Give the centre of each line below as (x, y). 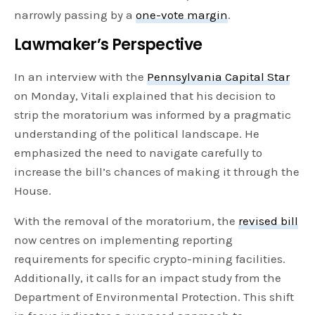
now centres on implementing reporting (124, 240)
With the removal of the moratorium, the (127, 221)
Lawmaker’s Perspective (108, 45)
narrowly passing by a (75, 15)
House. (33, 191)
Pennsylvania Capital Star (219, 77)
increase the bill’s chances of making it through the (157, 172)
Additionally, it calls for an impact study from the (148, 278)
